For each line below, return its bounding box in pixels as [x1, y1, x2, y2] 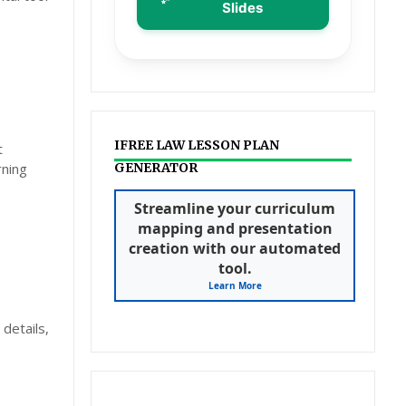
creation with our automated [129, 238, 342, 258]
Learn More [208, 279, 262, 292]
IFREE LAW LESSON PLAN [114, 137, 280, 153]
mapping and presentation [137, 218, 333, 238]
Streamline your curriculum [134, 198, 336, 218]
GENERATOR [114, 159, 198, 176]
